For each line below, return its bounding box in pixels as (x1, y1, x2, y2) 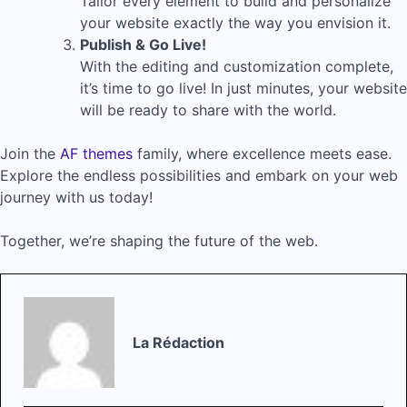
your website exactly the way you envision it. (80, 13, 391, 32)
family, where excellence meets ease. (133, 144, 392, 163)
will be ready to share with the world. (80, 100, 336, 119)
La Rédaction (133, 333, 224, 352)
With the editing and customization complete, (80, 56, 393, 75)
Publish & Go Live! (80, 35, 206, 54)
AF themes (60, 144, 133, 163)
